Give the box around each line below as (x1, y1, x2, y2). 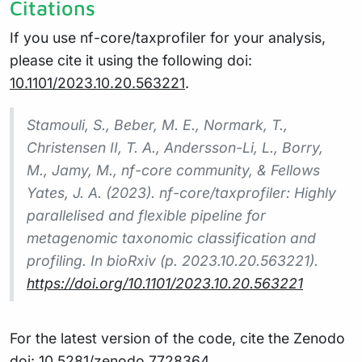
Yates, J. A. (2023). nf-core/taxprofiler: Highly (27, 184, 336, 202)
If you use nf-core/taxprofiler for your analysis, (10, 29, 326, 47)
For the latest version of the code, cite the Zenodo (10, 330, 345, 347)
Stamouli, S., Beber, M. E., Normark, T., (27, 116, 288, 134)
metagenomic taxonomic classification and (27, 229, 316, 247)
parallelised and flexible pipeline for (27, 207, 266, 225)
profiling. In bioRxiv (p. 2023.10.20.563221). (27, 252, 318, 270)
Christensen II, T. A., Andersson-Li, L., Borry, (27, 139, 323, 157)
